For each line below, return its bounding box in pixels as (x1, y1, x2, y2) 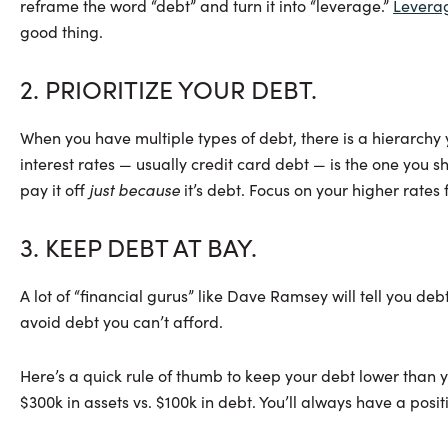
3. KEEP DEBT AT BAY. (20, 229, 257, 264)
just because (89, 178, 184, 200)
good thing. (20, 20, 103, 42)
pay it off (20, 178, 89, 200)
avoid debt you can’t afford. (20, 310, 227, 332)
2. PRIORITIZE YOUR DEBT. (20, 71, 317, 106)
